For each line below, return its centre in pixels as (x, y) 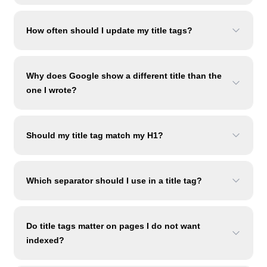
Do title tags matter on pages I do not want (113, 226)
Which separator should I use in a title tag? (114, 181)
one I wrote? (52, 90)
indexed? (45, 240)
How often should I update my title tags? (109, 30)
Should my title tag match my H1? (95, 135)
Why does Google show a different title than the (124, 76)
